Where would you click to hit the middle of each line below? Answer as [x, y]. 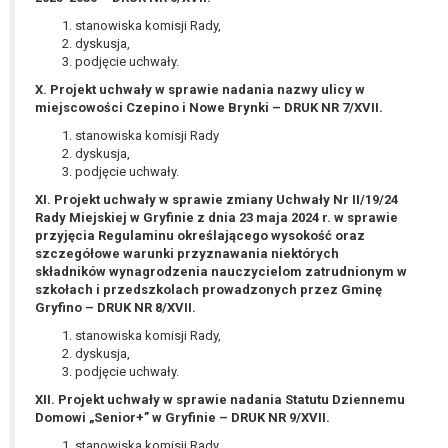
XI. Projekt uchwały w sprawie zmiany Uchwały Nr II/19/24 [216, 200]
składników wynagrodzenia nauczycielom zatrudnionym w [221, 272]
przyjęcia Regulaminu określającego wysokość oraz [200, 236]
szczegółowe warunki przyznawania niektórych [187, 254]
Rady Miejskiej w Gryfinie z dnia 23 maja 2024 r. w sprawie [216, 218]
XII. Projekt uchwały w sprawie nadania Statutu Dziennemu [220, 400]
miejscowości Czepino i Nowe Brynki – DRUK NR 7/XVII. [209, 108]
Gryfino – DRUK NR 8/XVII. [115, 308]
